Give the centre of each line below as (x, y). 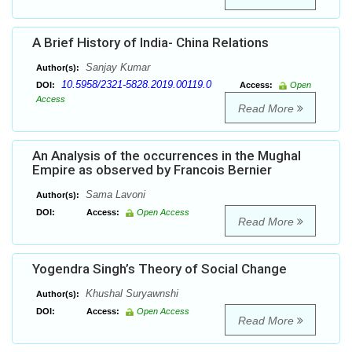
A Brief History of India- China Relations (150, 43)
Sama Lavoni (114, 195)
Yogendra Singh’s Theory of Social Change (159, 269)
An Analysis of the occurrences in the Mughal (167, 156)
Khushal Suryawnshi (130, 294)
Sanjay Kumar (116, 68)
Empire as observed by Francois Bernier (152, 170)
